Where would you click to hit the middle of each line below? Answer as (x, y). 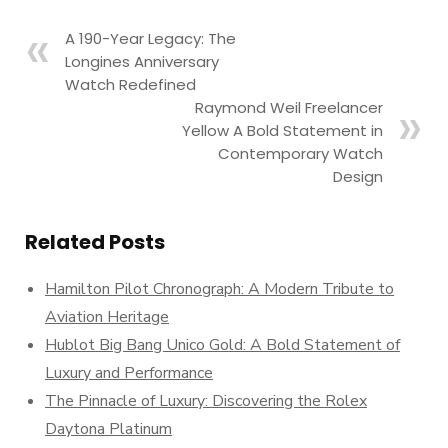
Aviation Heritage (107, 316)
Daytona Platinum (108, 428)
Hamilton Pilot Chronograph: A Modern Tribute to (219, 288)
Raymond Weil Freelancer (289, 107)
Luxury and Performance (129, 372)
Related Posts (95, 241)
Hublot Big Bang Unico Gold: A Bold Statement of (222, 344)
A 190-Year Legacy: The (150, 38)
